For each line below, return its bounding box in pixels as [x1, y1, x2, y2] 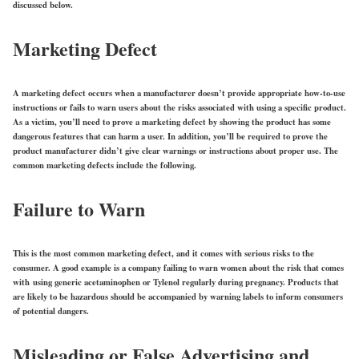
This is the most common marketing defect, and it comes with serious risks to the [13, 246, 314, 260]
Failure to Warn [13, 194, 145, 223]
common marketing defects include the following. [13, 158, 196, 171]
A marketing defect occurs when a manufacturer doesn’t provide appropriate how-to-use [13, 86, 345, 99]
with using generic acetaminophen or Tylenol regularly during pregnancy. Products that [13, 275, 339, 288]
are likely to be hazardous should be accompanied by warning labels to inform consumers [13, 289, 343, 303]
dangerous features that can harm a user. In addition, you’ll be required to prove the [13, 129, 328, 143]
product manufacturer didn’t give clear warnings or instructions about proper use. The [13, 143, 338, 157]
